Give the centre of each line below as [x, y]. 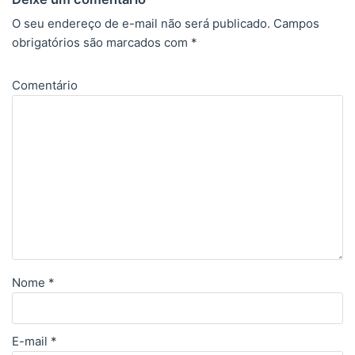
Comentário [45, 85]
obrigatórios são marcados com [101, 42]
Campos [295, 23]
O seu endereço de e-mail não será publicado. [141, 23]
